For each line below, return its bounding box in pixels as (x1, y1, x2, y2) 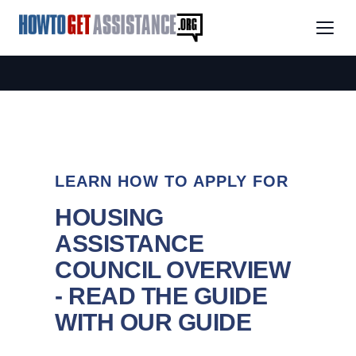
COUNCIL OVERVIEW (55, 257, 290, 283)
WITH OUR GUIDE (55, 309, 251, 335)
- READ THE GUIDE (55, 283, 267, 309)
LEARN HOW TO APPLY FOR (55, 172, 288, 190)
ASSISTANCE (55, 230, 203, 257)
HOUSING (55, 204, 164, 230)
